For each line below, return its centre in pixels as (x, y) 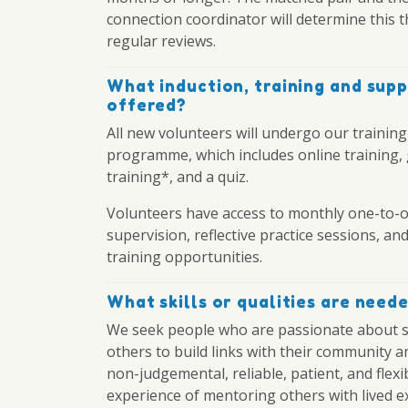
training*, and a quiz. (178, 177)
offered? (147, 105)
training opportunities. (184, 257)
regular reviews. (161, 41)
